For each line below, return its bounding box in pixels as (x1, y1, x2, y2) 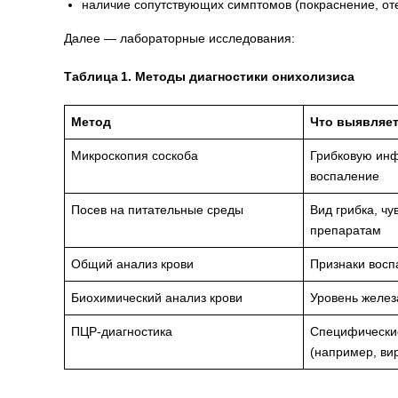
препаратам (310, 222, 381, 237)
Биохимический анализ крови (71, 290, 243, 305)
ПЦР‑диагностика (71, 323, 172, 338)
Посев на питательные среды (71, 202, 243, 217)
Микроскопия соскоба (71, 147, 198, 163)
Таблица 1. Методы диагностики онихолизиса (64, 68, 354, 84)
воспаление (310, 168, 379, 183)
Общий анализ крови (71, 256, 194, 271)
